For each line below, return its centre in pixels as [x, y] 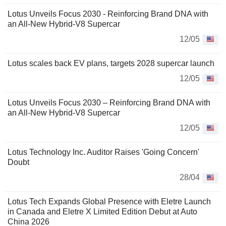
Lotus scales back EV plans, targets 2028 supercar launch [111, 64]
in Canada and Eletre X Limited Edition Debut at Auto [102, 212]
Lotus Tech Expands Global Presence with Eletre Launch [109, 202]
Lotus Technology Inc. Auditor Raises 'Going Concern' [103, 152]
